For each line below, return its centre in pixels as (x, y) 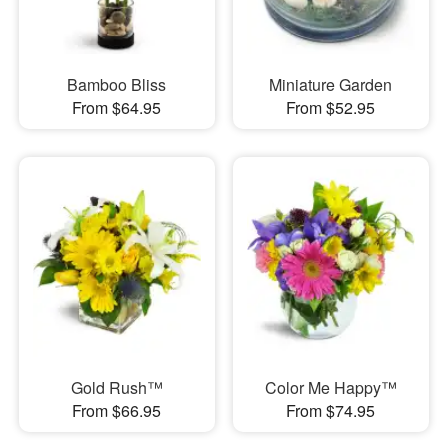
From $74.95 (331, 410)
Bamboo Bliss (117, 84)
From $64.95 (117, 107)
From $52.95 (331, 107)
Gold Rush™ (116, 387)
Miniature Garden (331, 84)
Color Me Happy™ (330, 387)
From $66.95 (117, 410)
